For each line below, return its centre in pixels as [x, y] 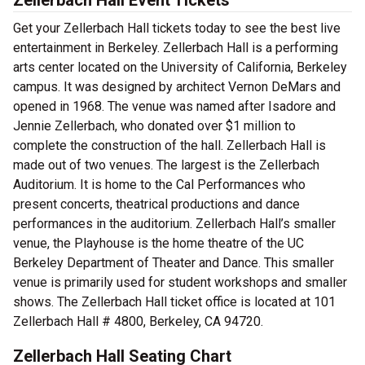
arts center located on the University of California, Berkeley [180, 68]
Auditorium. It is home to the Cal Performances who [159, 185]
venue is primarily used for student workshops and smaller [180, 283]
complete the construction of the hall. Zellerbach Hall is [169, 146]
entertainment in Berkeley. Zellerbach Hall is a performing [176, 48]
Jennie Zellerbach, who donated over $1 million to [154, 126]
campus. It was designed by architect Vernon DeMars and [177, 87]
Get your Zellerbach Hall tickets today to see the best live [177, 29]
